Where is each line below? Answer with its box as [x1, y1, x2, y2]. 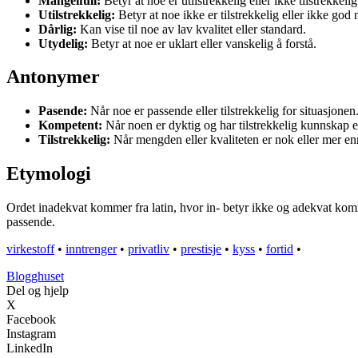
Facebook [6, 312, 56, 327]
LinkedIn [6, 341, 53, 356]
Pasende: [38, 104, 87, 118]
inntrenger [66, 242, 117, 257]
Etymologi [6, 163, 91, 185]
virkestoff [6, 242, 54, 257]
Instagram [6, 327, 56, 341]
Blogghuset [6, 269, 64, 284]
